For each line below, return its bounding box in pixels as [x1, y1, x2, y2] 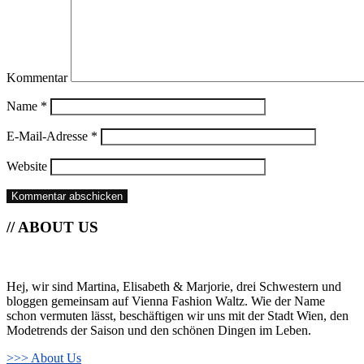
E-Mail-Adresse [6, 129, 91, 144]
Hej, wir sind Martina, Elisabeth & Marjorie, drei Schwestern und [6, 279, 341, 293]
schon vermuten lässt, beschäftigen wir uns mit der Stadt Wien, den [6, 308, 349, 323]
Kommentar [6, 71, 67, 85]
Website [6, 159, 47, 174]
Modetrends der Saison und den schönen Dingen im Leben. [6, 323, 311, 337]
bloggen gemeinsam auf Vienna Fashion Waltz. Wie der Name [6, 293, 325, 308]
